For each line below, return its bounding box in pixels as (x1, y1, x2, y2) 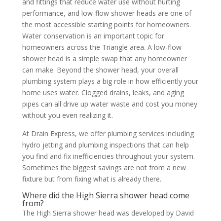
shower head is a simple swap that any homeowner (22, 53, 187, 63)
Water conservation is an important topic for (22, 31, 164, 40)
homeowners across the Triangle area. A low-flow (22, 42, 182, 52)
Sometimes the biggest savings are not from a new (22, 162, 186, 172)
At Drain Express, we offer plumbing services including (22, 128, 194, 138)
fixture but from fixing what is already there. (22, 174, 161, 184)
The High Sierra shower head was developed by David (22, 208, 194, 218)
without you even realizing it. (22, 110, 113, 120)
